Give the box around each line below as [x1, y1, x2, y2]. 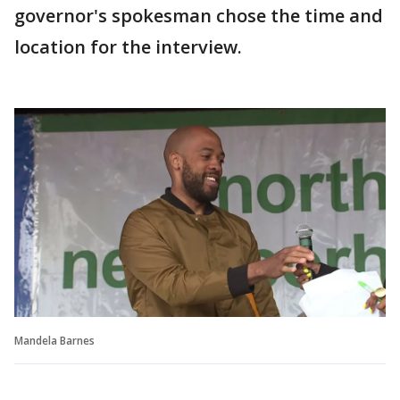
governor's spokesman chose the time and [14, 3, 383, 28]
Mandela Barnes [14, 332, 95, 348]
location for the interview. [14, 34, 242, 59]
